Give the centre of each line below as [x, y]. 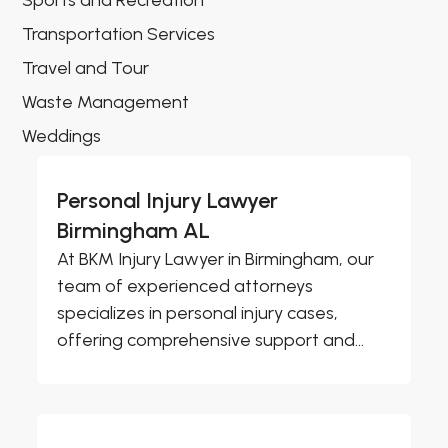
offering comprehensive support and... [211, 340]
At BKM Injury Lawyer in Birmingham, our [216, 259]
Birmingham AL [134, 231]
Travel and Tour [86, 68]
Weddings [62, 136]
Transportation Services [119, 34]
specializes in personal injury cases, [198, 313]
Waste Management [106, 102]
